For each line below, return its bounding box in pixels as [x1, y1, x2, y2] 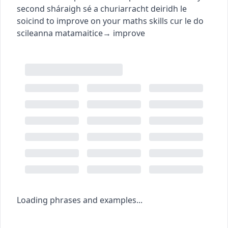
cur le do [170, 15, 204, 26]
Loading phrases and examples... [17, 194, 142, 206]
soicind [17, 15, 44, 26]
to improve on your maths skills [46, 15, 168, 26]
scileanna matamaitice [17, 27, 103, 39]
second [17, 3, 45, 14]
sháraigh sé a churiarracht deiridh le [47, 3, 187, 14]
